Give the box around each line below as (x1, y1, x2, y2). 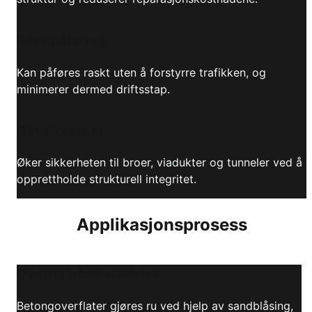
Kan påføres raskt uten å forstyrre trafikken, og (17, 65, 266, 79)
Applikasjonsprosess (76, 214, 247, 235)
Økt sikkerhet (17, 123, 103, 139)
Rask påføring (17, 33, 105, 49)
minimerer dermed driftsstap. (17, 81, 170, 96)
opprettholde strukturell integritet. (17, 172, 196, 187)
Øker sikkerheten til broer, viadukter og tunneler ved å (17, 155, 302, 170)
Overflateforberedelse (17, 265, 159, 282)
